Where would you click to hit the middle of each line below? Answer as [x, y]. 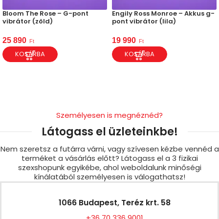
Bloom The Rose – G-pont [45, 13]
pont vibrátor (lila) [144, 21]
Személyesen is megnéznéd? [109, 115]
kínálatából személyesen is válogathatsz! [109, 176]
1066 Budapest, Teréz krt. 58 [114, 202]
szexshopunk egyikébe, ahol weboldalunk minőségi [109, 167]
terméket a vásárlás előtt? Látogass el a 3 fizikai [109, 158]
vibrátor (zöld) [28, 21]
